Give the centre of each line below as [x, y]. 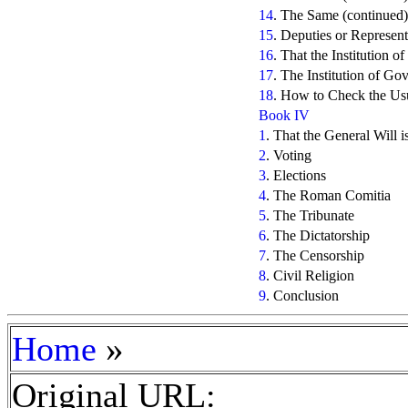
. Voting [289, 155]
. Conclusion [302, 295]
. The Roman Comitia [328, 195]
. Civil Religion [310, 275]
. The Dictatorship [318, 235]
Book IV [284, 115]
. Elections [296, 175]
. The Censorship [315, 255]
